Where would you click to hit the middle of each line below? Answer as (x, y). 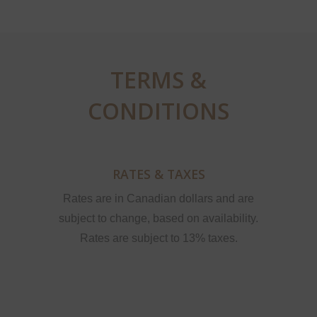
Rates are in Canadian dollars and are (158, 199)
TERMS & (158, 79)
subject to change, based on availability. (158, 219)
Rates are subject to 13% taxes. (158, 238)
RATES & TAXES (158, 174)
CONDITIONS (158, 110)
